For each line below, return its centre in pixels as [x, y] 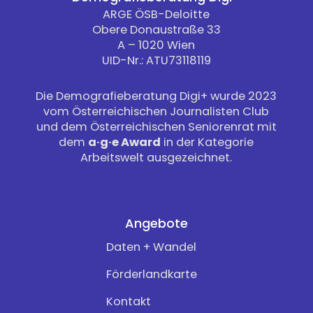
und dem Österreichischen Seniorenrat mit [156, 126]
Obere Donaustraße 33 [156, 29]
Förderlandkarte [151, 274]
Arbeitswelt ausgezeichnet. [156, 157]
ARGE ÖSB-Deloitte [156, 14]
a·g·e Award [125, 142]
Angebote [156, 223]
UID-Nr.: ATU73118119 [156, 60]
